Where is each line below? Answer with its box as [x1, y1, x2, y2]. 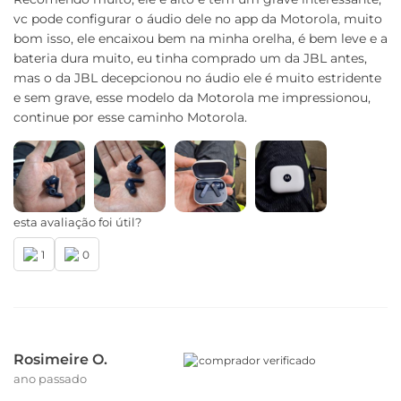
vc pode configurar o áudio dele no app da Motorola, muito [13, 11, 382, 27]
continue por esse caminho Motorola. [13, 109, 247, 125]
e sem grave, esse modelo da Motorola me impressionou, [13, 90, 371, 106]
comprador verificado [199, 353, 316, 367]
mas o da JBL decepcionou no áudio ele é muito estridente [13, 70, 381, 86]
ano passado [13, 371, 87, 386]
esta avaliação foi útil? [13, 215, 141, 229]
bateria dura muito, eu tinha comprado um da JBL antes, [13, 50, 367, 66]
